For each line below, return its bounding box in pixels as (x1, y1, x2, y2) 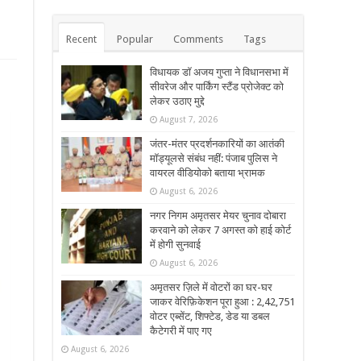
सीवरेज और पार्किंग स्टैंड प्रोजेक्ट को (150, 81, 284, 93)
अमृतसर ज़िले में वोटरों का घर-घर (150, 281, 272, 294)
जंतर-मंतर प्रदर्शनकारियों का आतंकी (150, 138, 284, 151)
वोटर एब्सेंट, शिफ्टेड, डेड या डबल (150, 310, 270, 323)
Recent (66, 33, 97, 46)
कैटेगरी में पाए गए (150, 325, 212, 338)
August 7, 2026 (160, 114, 218, 125)
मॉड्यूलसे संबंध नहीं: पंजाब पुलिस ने (150, 152, 277, 165)
